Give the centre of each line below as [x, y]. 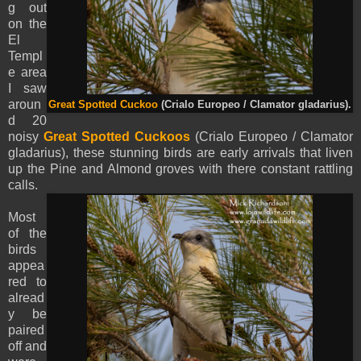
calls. [23, 185]
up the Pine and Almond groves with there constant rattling [180, 168]
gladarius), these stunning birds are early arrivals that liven [180, 152]
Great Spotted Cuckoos [117, 136]
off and [27, 346]
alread [26, 297]
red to [27, 281]
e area [27, 72]
